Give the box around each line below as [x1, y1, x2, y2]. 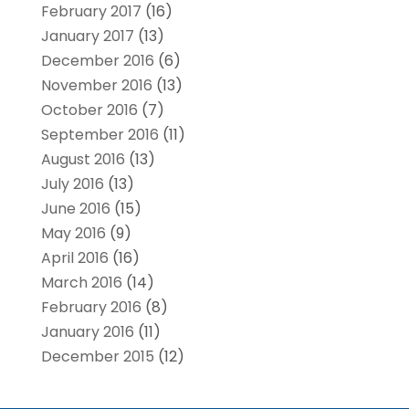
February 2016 [40, 297, 142, 319]
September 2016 [40, 124, 159, 146]
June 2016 [40, 198, 110, 220]
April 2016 [40, 247, 109, 269]
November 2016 [40, 75, 152, 97]
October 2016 [40, 100, 138, 121]
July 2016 [40, 173, 104, 195]
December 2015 [40, 346, 154, 368]
